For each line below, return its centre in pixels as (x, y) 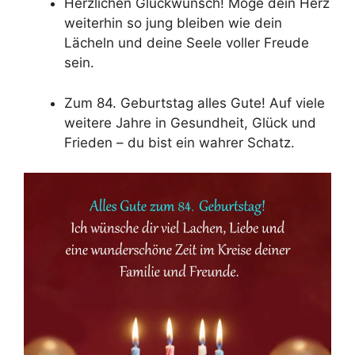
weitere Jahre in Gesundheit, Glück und (190, 122)
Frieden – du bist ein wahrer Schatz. (179, 142)
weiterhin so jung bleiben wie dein (173, 23)
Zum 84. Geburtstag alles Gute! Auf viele (195, 103)
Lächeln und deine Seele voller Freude (187, 43)
